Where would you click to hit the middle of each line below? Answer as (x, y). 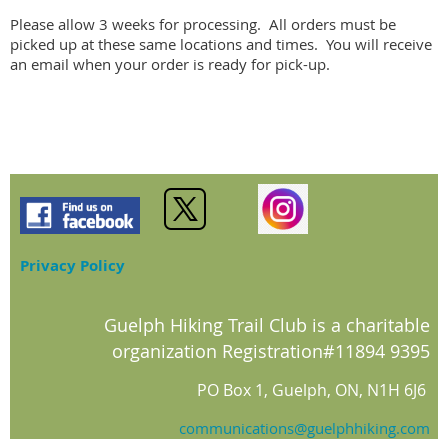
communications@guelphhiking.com (304, 427)
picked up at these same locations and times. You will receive (221, 43)
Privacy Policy (72, 265)
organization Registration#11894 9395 (271, 350)
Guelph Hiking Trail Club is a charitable (267, 324)
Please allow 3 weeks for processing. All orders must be (203, 23)
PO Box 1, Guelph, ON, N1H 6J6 (311, 389)
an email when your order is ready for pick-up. (170, 63)
